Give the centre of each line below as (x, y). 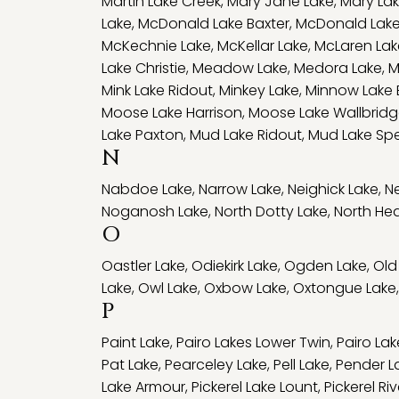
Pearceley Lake (216, 365)
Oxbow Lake (245, 288)
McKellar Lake (263, 46)
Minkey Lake (259, 90)
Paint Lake (136, 342)
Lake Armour (143, 387)
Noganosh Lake (155, 212)
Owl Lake (168, 288)
